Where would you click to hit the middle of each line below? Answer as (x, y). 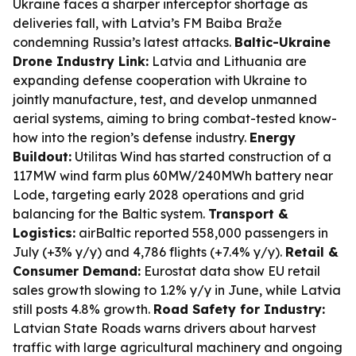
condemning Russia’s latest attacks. (124, 42)
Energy (273, 137)
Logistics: (44, 233)
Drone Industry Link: (81, 61)
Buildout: (42, 157)
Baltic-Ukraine (282, 42)
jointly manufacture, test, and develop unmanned (165, 99)
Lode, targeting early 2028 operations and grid (159, 195)
